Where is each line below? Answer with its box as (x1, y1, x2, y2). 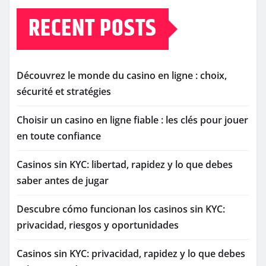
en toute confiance (17, 129, 101, 143)
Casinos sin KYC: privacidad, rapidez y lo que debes (17, 247, 245, 261)
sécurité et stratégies (17, 85, 111, 99)
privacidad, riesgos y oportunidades (17, 218, 179, 232)
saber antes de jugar (17, 174, 109, 188)
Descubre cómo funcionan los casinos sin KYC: (17, 202, 225, 216)
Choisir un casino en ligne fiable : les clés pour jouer (17, 113, 248, 127)
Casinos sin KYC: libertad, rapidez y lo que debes (17, 158, 233, 172)
